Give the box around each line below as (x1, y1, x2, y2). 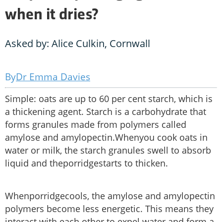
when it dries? (5, 8, 98, 23)
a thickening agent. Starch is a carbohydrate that (5, 106, 206, 118)
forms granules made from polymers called (5, 118, 186, 131)
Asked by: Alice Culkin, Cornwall (5, 37, 150, 51)
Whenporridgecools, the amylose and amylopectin (5, 190, 215, 202)
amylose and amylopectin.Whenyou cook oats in (5, 131, 208, 144)
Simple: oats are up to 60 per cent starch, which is (5, 93, 213, 105)
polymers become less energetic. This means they (5, 203, 214, 215)
